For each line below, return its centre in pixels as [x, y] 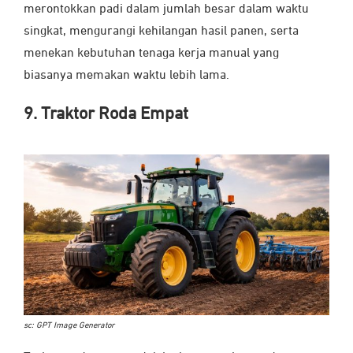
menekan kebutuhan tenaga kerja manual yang [151, 54]
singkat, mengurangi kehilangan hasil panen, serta [161, 32]
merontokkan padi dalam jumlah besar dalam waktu [166, 10]
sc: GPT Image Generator [69, 325]
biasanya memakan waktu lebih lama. [126, 76]
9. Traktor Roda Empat [106, 115]
